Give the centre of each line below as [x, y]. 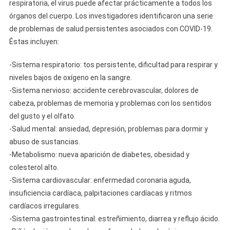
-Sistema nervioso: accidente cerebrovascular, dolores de [104, 90]
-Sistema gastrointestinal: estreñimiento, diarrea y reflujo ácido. [114, 219]
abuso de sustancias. [44, 142]
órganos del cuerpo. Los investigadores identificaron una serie [111, 16]
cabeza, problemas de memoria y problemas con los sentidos [110, 103]
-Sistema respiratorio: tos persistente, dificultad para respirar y [113, 65]
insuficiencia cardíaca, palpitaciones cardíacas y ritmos [100, 193]
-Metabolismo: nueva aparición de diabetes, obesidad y [99, 155]
